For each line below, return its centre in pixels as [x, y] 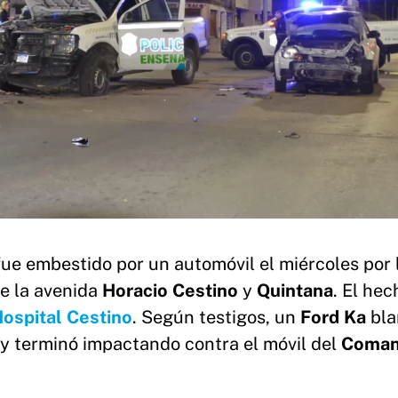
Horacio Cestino [172, 291]
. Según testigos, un [216, 318]
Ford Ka [333, 318]
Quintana [295, 291]
